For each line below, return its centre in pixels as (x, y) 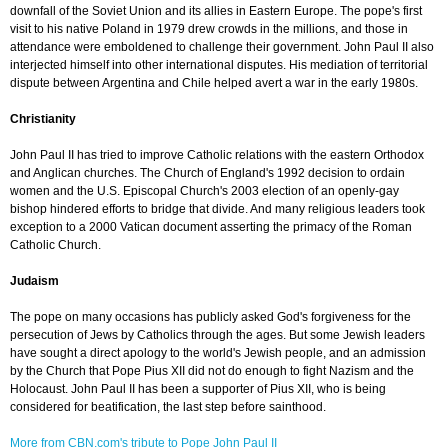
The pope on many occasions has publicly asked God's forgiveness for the (210, 317)
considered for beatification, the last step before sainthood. (168, 407)
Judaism (34, 281)
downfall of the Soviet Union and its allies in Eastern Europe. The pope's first (216, 11)
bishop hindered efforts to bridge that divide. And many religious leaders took (217, 209)
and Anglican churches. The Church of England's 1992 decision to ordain (207, 173)
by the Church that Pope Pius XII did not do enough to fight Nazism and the (212, 371)
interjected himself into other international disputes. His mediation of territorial (219, 65)
